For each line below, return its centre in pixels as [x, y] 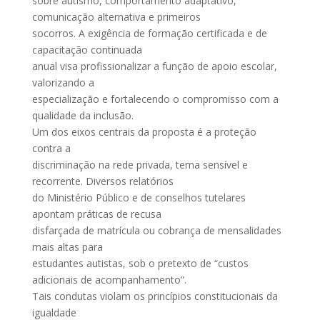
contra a [51, 148]
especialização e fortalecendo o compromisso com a [155, 99]
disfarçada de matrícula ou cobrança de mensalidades [156, 230]
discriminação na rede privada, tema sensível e [140, 165]
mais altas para [67, 247]
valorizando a [63, 82]
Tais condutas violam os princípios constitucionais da [155, 296]
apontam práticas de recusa [96, 214]
